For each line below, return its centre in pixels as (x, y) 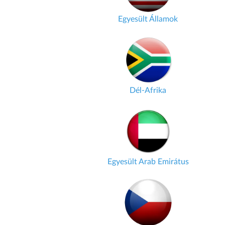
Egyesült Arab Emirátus (148, 162)
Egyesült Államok (148, 19)
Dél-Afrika (148, 90)
